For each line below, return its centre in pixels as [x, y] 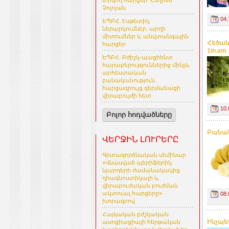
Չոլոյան [114, 8]
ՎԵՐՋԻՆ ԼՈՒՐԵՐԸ [141, 140]
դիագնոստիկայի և [131, 178]
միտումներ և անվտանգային [145, 37]
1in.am [217, 51]
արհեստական [124, 73]
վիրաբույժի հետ [127, 96]
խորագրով [119, 201]
